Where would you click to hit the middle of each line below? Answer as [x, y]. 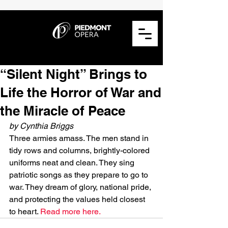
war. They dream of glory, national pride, [81, 187]
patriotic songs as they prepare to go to [80, 175]
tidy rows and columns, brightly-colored [80, 150]
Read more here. [70, 211]
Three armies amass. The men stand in [80, 138]
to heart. [25, 211]
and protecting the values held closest [78, 199]
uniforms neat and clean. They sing [73, 163]
